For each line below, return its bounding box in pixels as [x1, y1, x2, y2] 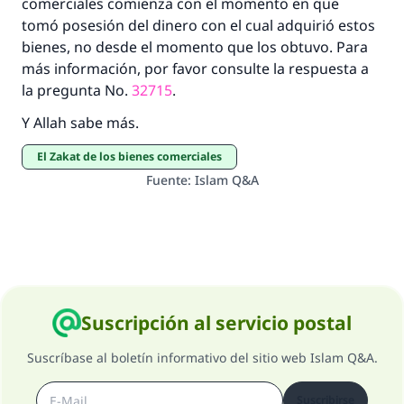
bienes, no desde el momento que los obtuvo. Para [22, 37, 368, 57]
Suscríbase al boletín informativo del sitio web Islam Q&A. [26, 349, 378, 366]
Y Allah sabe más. [22, 113, 139, 133]
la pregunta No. [22, 80, 132, 100]
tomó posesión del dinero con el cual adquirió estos [22, 15, 375, 35]
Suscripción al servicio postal [81, 310, 352, 335]
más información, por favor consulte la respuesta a [22, 59, 369, 78]
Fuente [145, 171, 188, 188]
